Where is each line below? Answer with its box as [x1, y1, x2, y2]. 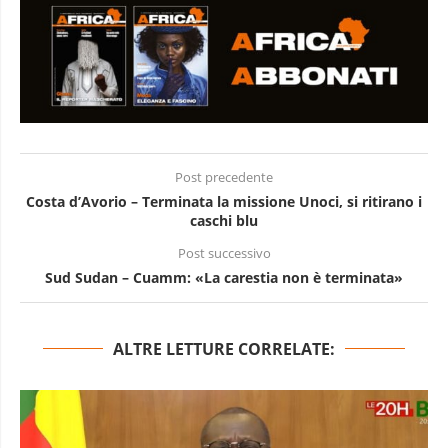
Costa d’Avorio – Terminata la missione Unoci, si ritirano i [26, 191, 422, 211]
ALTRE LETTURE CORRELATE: [113, 337, 335, 360]
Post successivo [177, 244, 271, 262]
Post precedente [175, 168, 273, 186]
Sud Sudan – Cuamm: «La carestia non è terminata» [45, 267, 403, 287]
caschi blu [190, 210, 258, 230]
